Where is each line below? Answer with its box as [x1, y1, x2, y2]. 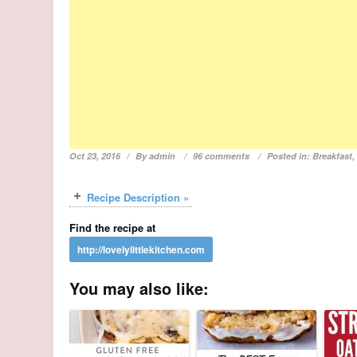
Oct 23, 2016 [69, 149, 121, 162]
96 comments [193, 149, 250, 162]
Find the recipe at [69, 219, 156, 235]
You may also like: [69, 276, 210, 300]
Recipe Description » [87, 189, 190, 205]
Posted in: [267, 149, 313, 162]
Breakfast [312, 149, 353, 162]
